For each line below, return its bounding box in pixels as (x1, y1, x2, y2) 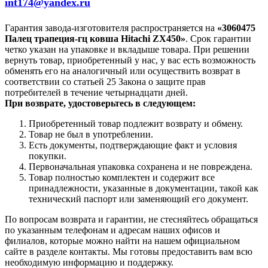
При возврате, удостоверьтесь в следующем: (5, 98, 196, 108)
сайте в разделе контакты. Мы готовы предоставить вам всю (5, 246, 252, 257)
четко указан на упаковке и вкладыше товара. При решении (5, 44, 249, 54)
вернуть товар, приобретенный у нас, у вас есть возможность (5, 54, 255, 65)
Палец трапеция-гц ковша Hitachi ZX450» (5, 33, 185, 44)
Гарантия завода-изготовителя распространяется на (5, 22, 217, 33)
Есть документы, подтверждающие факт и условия (29, 139, 237, 150)
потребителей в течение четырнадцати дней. (5, 87, 188, 98)
